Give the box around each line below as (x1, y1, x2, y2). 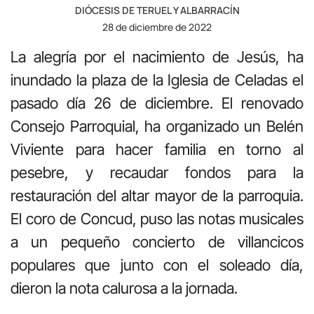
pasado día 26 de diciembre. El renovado (11, 93, 303, 112)
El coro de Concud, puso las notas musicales (11, 209, 303, 228)
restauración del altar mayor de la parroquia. (11, 186, 303, 205)
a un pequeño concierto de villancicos (11, 232, 303, 251)
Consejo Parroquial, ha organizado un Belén (11, 116, 303, 135)
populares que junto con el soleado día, (11, 255, 303, 274)
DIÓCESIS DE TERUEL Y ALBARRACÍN (74, 3, 240, 17)
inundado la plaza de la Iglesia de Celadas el (11, 70, 303, 89)
